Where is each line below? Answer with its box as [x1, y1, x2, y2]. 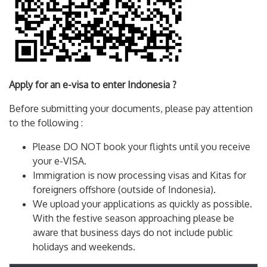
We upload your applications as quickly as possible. [33, 198, 252, 210]
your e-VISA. [33, 155, 86, 167]
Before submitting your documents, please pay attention [9, 103, 253, 114]
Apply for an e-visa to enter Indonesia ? [9, 79, 176, 91]
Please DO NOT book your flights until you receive [33, 141, 250, 153]
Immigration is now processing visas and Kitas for [33, 169, 246, 181]
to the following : [9, 117, 83, 129]
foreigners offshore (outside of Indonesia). [33, 184, 216, 195]
